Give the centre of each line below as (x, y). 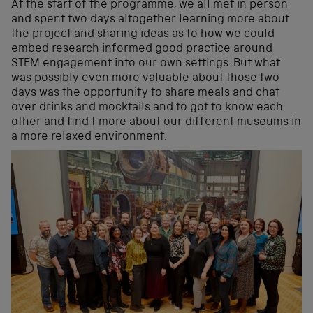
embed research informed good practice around (142, 49)
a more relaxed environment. (89, 137)
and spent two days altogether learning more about (150, 20)
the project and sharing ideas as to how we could (143, 34)
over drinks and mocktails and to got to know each (147, 108)
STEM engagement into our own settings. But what (146, 64)
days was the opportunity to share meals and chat (145, 93)
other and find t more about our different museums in (156, 122)
